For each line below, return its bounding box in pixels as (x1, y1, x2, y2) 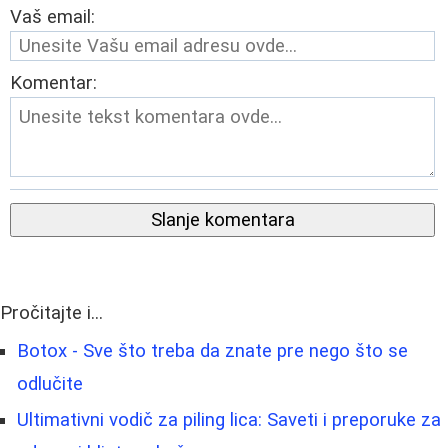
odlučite (17, 373, 83, 396)
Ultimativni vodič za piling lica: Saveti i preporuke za (17, 409, 441, 432)
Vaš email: (10, 6, 95, 29)
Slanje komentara (150, 209, 295, 232)
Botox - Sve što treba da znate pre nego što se (17, 340, 408, 363)
